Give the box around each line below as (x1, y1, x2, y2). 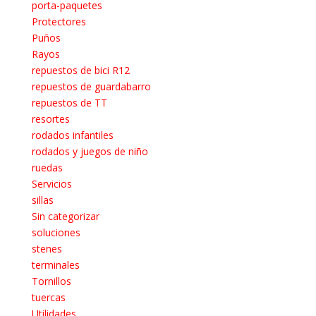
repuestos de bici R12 (31, 63, 130, 78)
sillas (31, 193, 54, 207)
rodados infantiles (31, 128, 114, 142)
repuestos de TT (31, 96, 107, 110)
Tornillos (31, 274, 71, 288)
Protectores (31, 15, 86, 29)
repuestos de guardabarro (31, 80, 151, 94)
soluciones (31, 226, 80, 240)
